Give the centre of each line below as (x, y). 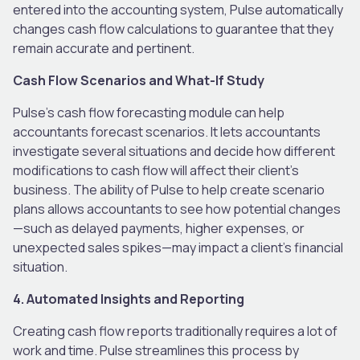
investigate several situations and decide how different (174, 151)
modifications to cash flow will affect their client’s (156, 170)
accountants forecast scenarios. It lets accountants (167, 131)
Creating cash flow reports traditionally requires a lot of (175, 331)
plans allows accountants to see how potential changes (177, 209)
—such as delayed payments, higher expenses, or (159, 228)
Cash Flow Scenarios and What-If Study (139, 80)
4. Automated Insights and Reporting (129, 299)
